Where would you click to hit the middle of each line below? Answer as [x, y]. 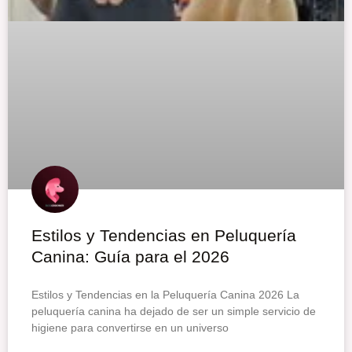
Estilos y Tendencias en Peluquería [164, 236]
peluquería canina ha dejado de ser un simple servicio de [174, 312]
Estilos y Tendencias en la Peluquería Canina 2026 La [165, 295]
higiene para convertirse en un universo [130, 328]
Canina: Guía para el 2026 [130, 257]
